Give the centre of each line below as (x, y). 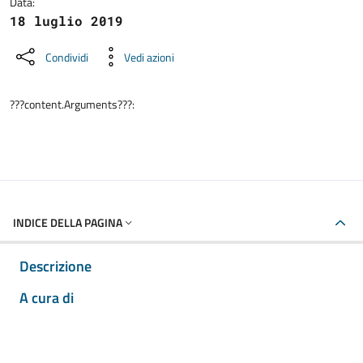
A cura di (47, 298)
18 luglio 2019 (66, 21)
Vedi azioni (149, 57)
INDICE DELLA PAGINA (68, 222)
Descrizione (56, 266)
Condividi (67, 57)
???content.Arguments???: (72, 104)
